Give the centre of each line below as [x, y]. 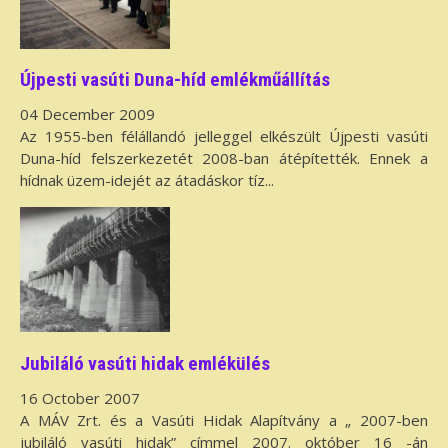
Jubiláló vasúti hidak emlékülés [145, 363]
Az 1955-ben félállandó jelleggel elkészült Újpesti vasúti [224, 136]
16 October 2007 [80, 398]
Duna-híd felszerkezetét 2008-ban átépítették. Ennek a [224, 158]
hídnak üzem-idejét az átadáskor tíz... [147, 180]
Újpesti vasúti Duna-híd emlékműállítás [175, 79]
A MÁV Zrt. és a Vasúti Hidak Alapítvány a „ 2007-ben [224, 420]
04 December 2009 [87, 114]
